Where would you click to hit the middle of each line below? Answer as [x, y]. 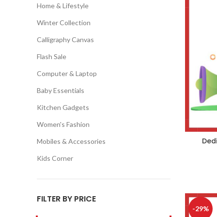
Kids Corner [55, 158]
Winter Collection [64, 23]
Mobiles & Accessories [71, 141]
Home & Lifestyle [63, 6]
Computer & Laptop [67, 73]
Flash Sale [52, 56]
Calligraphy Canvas [65, 39]
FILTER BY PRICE [66, 199]
